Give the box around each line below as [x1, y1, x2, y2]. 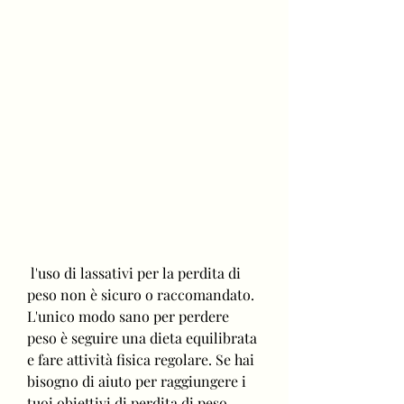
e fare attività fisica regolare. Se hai [27, 349, 254, 369]
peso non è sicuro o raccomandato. [27, 284, 254, 304]
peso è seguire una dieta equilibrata [27, 327, 257, 347]
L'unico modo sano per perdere [27, 306, 229, 326]
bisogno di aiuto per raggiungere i [27, 371, 246, 390]
